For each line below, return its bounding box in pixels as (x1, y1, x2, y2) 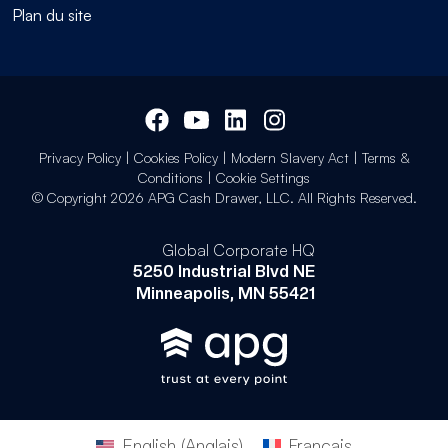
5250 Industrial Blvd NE (133, 262, 315, 282)
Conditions (138, 169, 203, 187)
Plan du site (12, 4, 92, 25)
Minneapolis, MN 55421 (136, 284, 315, 304)
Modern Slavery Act (230, 149, 349, 167)
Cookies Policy (133, 149, 218, 167)
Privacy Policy (38, 149, 121, 167)
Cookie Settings (216, 169, 310, 187)
